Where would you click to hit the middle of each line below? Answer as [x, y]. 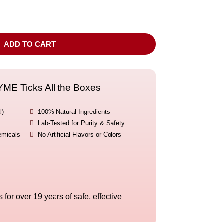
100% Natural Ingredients [74, 112]
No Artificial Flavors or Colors [79, 135]
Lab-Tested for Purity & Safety [81, 123]
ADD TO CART [29, 44]
